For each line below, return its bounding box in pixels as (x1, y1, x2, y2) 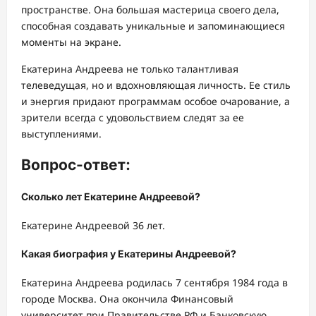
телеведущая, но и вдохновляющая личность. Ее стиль (21, 78, 291, 92)
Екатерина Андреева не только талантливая (21, 62, 238, 75)
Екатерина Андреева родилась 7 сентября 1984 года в (21, 275, 288, 289)
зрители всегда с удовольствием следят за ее (21, 111, 244, 124)
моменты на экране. (21, 35, 121, 49)
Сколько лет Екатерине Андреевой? (21, 190, 200, 203)
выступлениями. (21, 127, 102, 140)
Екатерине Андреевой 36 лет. (21, 218, 165, 232)
